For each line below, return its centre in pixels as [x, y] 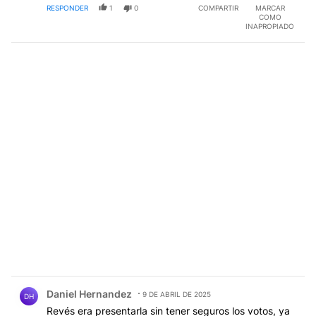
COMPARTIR [218, 7]
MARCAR [270, 7]
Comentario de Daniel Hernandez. [102, 283]
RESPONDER [67, 7]
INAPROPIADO [270, 26]
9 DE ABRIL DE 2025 [177, 294]
